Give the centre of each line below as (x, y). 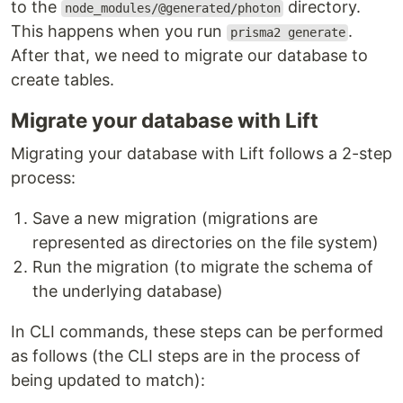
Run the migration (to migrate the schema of (203, 267)
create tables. (63, 80)
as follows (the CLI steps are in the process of (186, 356)
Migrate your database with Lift (165, 121)
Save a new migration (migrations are (175, 219)
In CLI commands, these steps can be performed (197, 332)
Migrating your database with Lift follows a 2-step (201, 154)
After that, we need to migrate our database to (189, 56)
